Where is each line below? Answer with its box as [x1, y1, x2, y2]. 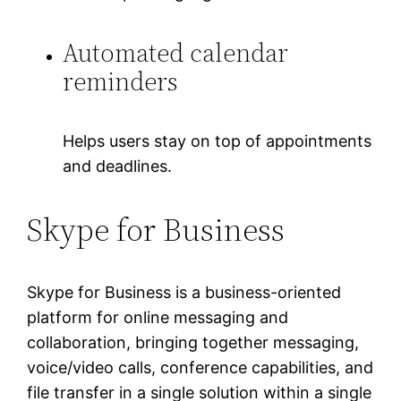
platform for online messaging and [27, 308, 289, 328]
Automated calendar [63, 35, 289, 70]
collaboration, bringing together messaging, [27, 333, 360, 353]
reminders [63, 64, 178, 98]
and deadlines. [63, 157, 173, 176]
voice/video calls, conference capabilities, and [27, 358, 374, 378]
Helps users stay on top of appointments [63, 132, 372, 151]
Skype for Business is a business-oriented [27, 283, 342, 303]
